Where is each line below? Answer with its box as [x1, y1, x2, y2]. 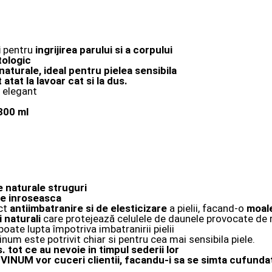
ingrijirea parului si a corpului [33, 44, 172, 56]
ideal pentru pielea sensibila [44, 64, 177, 77]
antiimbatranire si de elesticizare [7, 202, 167, 215]
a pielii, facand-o [167, 202, 244, 215]
